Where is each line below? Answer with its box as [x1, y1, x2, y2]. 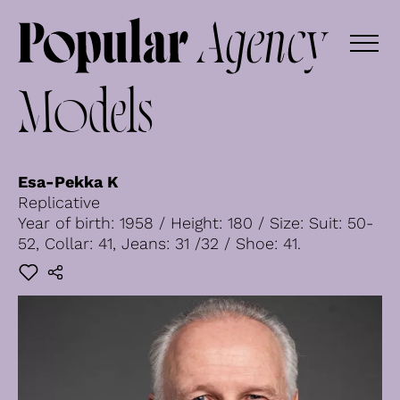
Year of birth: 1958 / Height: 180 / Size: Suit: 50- [18, 212, 373, 232]
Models [18, 93, 153, 142]
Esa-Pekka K [18, 171, 118, 191]
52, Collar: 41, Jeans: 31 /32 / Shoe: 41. [18, 233, 301, 253]
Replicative [18, 192, 100, 212]
